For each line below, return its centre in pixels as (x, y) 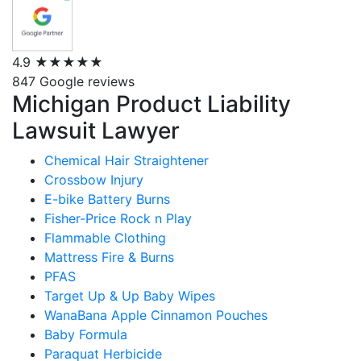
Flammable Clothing (105, 238)
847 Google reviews (73, 81)
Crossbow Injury (94, 180)
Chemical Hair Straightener (127, 160)
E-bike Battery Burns (107, 199)
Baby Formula (86, 334)
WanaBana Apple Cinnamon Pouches (156, 315)
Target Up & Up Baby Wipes (130, 296)
